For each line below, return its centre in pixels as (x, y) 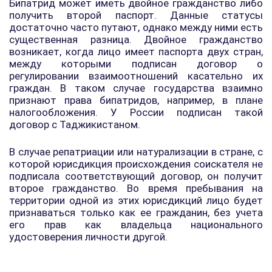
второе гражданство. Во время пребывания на (136, 188)
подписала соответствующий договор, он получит (136, 176)
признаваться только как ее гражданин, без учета (136, 212)
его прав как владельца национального (136, 225)
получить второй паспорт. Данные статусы (136, 15)
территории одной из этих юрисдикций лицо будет (136, 200)
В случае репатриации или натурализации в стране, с (136, 152)
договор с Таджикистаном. (75, 124)
